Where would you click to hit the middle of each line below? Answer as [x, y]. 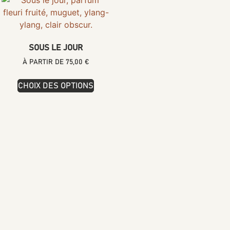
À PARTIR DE [44, 62]
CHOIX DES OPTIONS [56, 85]
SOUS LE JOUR [56, 47]
